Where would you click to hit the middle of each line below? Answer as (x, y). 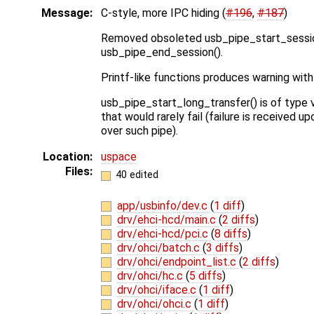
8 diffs (231, 233)
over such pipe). (139, 131)
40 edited (137, 175)
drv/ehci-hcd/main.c (168, 219)
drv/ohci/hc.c (151, 275)
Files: (79, 172)
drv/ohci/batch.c (159, 247)
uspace (119, 157)
